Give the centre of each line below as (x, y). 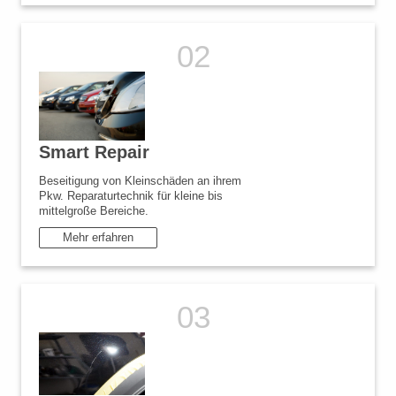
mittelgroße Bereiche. (94, 210)
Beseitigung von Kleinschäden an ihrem (140, 180)
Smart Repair (94, 152)
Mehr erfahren (98, 238)
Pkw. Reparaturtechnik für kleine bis (131, 195)
